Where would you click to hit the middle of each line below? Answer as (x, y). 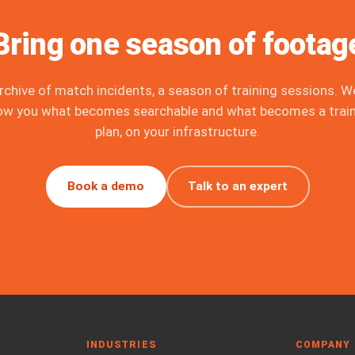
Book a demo (106, 187)
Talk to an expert (238, 187)
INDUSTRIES (122, 345)
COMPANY (323, 345)
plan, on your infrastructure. (177, 132)
